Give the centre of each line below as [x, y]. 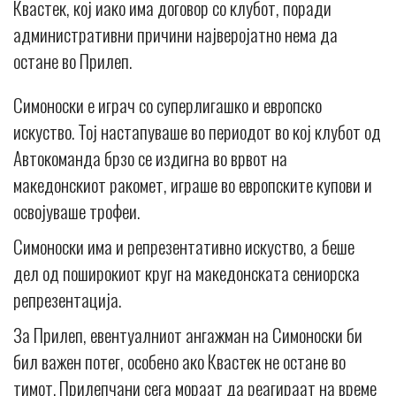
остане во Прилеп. [72, 60]
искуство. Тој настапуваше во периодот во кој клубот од [197, 131]
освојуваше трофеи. [76, 210]
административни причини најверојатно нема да [175, 34]
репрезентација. [67, 299]
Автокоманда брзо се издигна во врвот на [150, 157]
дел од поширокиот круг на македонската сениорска [187, 272]
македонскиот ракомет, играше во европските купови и [193, 184]
